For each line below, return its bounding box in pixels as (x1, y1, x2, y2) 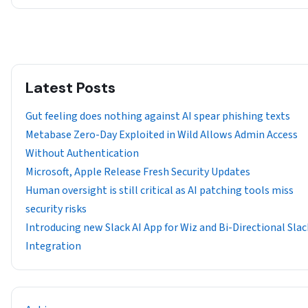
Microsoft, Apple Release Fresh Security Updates (25, 164, 250, 179)
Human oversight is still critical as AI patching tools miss (25, 182, 294, 198)
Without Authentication (25, 145, 139, 161)
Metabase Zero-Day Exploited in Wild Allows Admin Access (25, 126, 298, 142)
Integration (25, 238, 81, 254)
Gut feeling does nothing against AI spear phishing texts (25, 108, 290, 124)
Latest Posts (25, 77, 115, 98)
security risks (25, 201, 87, 217)
